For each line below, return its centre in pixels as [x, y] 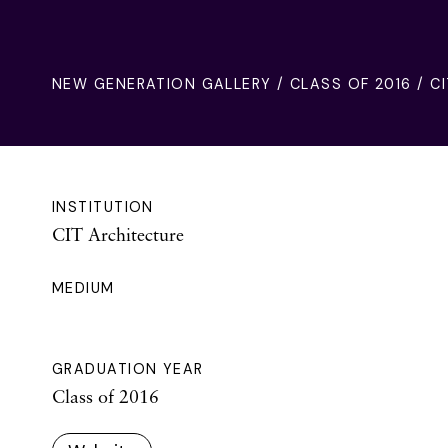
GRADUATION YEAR [128, 368]
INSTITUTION [103, 206]
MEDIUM [83, 287]
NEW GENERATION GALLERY [162, 83]
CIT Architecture [118, 233]
